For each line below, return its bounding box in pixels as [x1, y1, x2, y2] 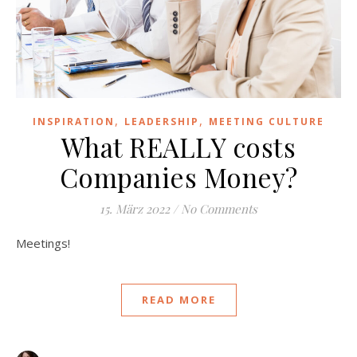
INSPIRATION [33, 115, 115, 129]
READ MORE [141, 292, 216, 308]
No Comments [181, 201, 257, 218]
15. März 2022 [100, 201, 170, 218]
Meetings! [26, 235, 70, 252]
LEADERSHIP [124, 115, 199, 129]
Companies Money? [59, 159, 298, 195]
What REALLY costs [61, 129, 296, 165]
